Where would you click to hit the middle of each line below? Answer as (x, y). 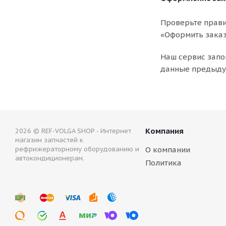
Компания (164, 131)
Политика (163, 163)
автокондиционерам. (50, 158)
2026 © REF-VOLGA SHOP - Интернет (73, 131)
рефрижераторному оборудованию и (77, 149)
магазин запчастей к (49, 140)
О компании (168, 150)
